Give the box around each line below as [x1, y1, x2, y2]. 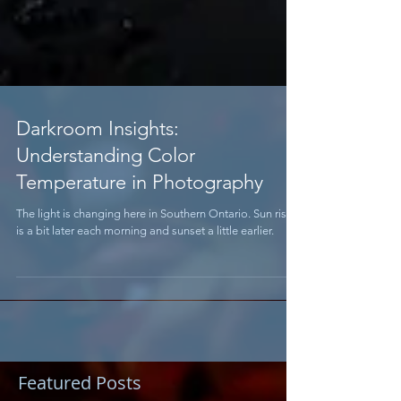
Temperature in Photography [16, 199, 263, 223]
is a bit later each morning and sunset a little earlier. [16, 252, 274, 266]
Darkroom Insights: [16, 145, 179, 169]
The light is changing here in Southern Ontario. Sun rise [16, 235, 293, 249]
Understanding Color [16, 172, 195, 196]
